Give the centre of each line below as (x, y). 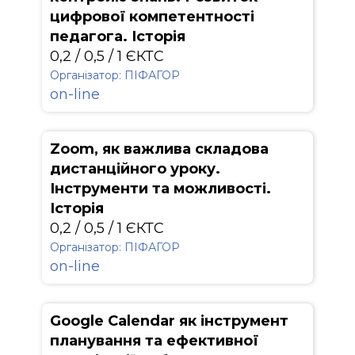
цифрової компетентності (152, 17)
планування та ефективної (154, 341)
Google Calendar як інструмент (169, 321)
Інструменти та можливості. (160, 189)
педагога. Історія (118, 36)
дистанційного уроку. (135, 169)
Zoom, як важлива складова (159, 149)
